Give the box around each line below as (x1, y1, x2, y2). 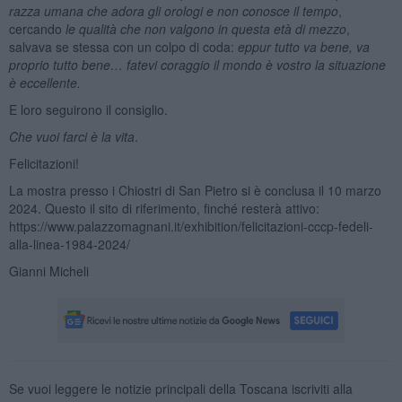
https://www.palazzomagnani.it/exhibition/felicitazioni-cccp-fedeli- (8, 216, 373, 235)
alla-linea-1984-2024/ (8, 234, 130, 253)
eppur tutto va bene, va (237, 37, 370, 56)
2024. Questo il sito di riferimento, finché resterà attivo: (8, 198, 319, 217)
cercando (8, 19, 62, 38)
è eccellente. (8, 73, 81, 92)
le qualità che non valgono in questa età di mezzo (61, 19, 346, 38)
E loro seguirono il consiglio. (8, 100, 168, 118)
